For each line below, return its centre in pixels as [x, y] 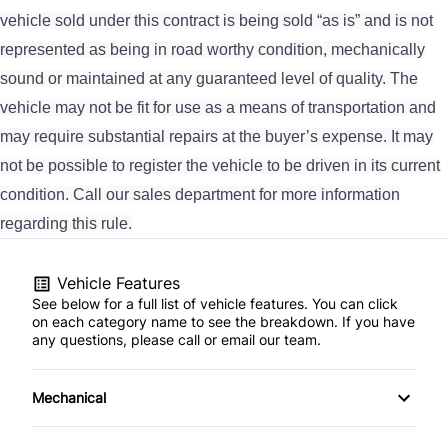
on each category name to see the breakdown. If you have [223, 321]
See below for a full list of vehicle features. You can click [215, 303]
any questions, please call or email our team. [176, 339]
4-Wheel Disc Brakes [115, 427]
